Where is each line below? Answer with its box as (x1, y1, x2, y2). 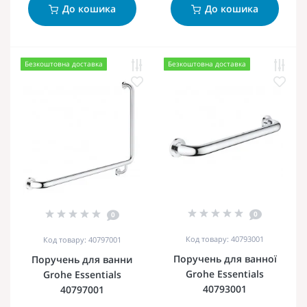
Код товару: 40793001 (186, 233, 264, 244)
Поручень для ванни (32, 252, 132, 266)
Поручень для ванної (173, 251, 277, 265)
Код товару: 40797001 (42, 234, 121, 245)
